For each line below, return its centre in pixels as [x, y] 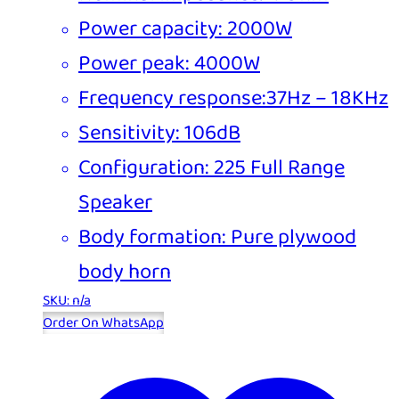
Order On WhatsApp [103, 323]
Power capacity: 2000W [185, 29]
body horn [125, 273]
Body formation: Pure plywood [217, 238]
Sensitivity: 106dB [159, 134]
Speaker [115, 203]
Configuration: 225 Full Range [212, 168]
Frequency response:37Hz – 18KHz [233, 99]
